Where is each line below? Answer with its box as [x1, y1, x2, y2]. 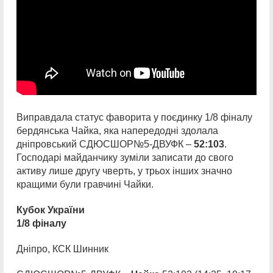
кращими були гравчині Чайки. [16, 179, 154, 190]
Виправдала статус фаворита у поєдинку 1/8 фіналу [16, 112, 252, 122]
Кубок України [16, 205, 85, 215]
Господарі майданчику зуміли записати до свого [16, 152, 233, 163]
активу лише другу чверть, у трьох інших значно [16, 166, 232, 176]
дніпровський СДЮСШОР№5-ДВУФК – [16, 139, 194, 149]
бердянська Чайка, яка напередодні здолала [16, 126, 218, 136]
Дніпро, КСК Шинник [16, 244, 108, 254]
